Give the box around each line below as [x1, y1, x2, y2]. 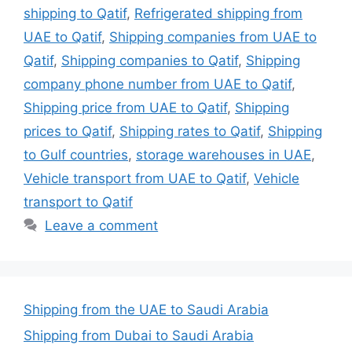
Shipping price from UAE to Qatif [24, 99, 227, 115]
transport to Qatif [24, 193, 133, 210]
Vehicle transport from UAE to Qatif [24, 170, 246, 186]
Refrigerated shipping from [134, 5, 302, 21]
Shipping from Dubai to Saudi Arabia [24, 328, 254, 344]
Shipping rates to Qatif [119, 123, 260, 139]
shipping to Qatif [24, 5, 126, 21]
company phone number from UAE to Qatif [24, 75, 291, 92]
